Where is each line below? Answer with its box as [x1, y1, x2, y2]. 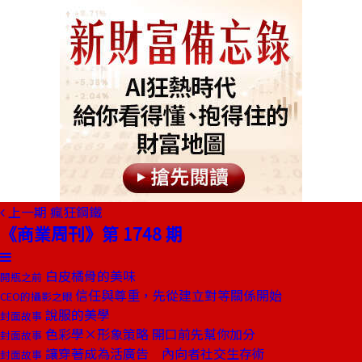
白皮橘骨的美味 [42, 266, 136, 285]
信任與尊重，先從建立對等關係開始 [75, 285, 282, 305]
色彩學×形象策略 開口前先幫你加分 [42, 324, 255, 343]
